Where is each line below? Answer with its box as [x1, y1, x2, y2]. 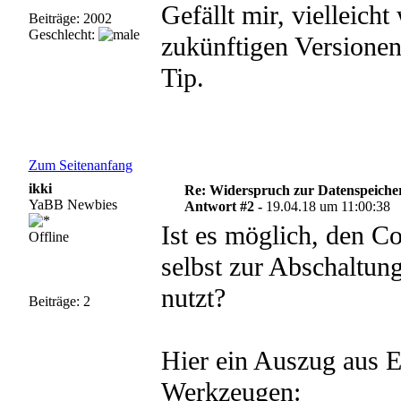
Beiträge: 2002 [28, 11, 112, 26]
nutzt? [160, 283, 226, 313]
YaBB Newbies [28, 197, 117, 212]
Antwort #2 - [184, 199, 267, 214]
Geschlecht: [28, 27, 98, 42]
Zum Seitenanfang [28, 158, 132, 173]
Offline [28, 229, 69, 244]
